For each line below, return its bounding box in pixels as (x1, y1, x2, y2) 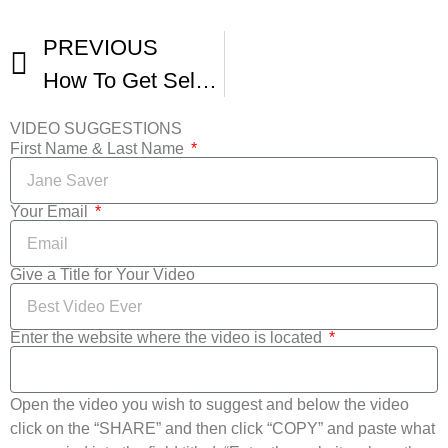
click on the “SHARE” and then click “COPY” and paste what (10, 420, 435, 438)
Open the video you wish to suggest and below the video (10, 396, 409, 414)
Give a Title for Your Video (10, 266, 195, 284)
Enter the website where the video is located (10, 329, 326, 347)
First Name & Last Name (10, 140, 188, 158)
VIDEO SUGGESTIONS (10, 120, 182, 138)
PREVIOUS (43, 35, 158, 61)
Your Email (10, 203, 92, 221)
